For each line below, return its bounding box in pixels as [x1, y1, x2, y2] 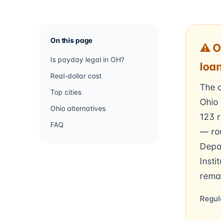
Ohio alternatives [50, 104, 106, 112]
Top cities [50, 88, 81, 96]
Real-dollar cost [50, 72, 102, 80]
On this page [50, 36, 93, 44]
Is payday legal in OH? [50, 55, 124, 64]
